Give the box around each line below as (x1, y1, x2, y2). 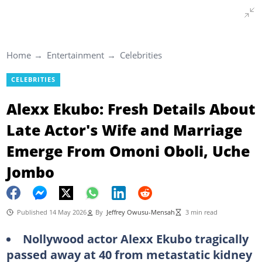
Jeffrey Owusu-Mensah (106, 208, 175, 216)
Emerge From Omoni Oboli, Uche (6, 140, 250, 161)
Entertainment (46, 49, 104, 61)
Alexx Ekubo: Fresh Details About (6, 98, 256, 119)
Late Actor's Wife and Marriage (6, 119, 242, 140)
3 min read (185, 208, 218, 216)
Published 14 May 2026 (16, 208, 87, 216)
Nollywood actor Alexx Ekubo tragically (22, 230, 249, 247)
